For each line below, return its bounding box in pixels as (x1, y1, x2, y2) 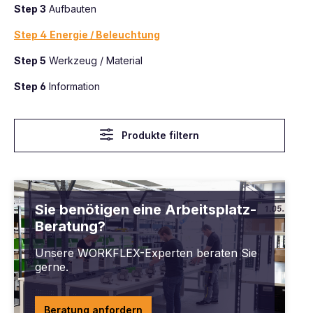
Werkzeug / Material (46, 54, 143, 67)
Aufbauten (46, 3, 96, 15)
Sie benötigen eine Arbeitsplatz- (35, 201, 256, 219)
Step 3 (14, 3, 46, 15)
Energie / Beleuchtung (50, 29, 160, 41)
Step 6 (14, 80, 46, 93)
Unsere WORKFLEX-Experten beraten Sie (35, 246, 257, 261)
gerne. (35, 260, 68, 275)
